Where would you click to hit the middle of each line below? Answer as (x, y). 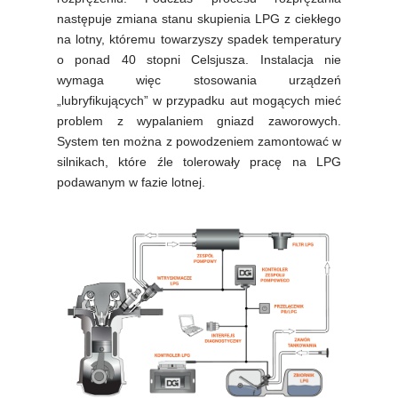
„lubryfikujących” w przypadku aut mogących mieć (199, 100)
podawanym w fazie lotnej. (131, 182)
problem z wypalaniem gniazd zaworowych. (199, 120)
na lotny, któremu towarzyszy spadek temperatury (199, 39)
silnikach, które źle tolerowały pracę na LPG (199, 161)
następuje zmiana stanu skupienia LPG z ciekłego (199, 18)
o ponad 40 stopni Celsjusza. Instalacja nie (199, 59)
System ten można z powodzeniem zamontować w (199, 141)
